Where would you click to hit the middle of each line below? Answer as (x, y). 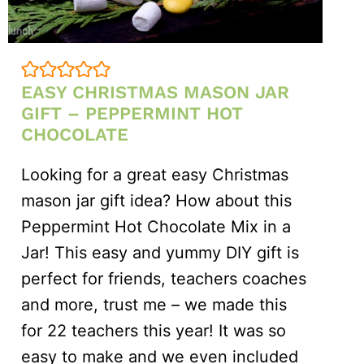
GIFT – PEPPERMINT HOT (132, 114)
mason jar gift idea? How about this (156, 201)
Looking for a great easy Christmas (154, 175)
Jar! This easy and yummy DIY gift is (160, 253)
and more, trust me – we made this (154, 305)
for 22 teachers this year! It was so (153, 331)
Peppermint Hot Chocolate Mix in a (156, 227)
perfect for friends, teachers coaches (163, 279)
